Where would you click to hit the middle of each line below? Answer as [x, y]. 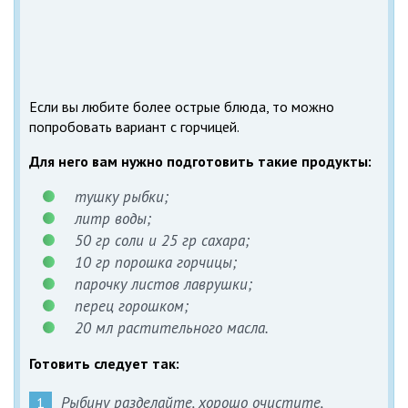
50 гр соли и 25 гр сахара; [162, 241]
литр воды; [113, 219]
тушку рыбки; [122, 197]
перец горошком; [132, 306]
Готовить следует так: [104, 364]
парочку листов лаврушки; [163, 285]
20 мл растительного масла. [172, 328]
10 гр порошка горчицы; [156, 263]
